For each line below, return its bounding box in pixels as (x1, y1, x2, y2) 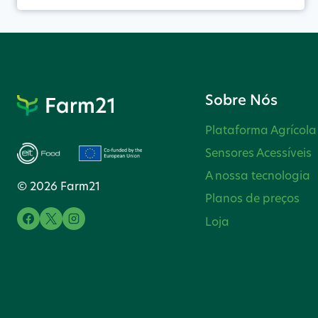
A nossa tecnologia (205, 168, 311, 183)
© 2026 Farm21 (17, 178, 100, 194)
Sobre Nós (205, 90, 278, 110)
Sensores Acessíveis (205, 145, 312, 160)
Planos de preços (205, 190, 300, 206)
